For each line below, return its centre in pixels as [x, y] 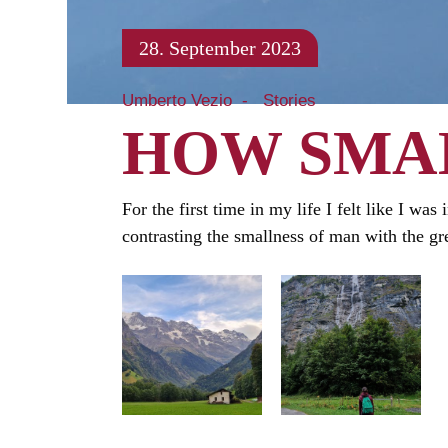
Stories [289, 100]
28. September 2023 [220, 48]
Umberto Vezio [177, 100]
